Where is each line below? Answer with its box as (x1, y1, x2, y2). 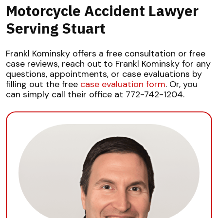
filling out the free (6, 78, 80, 91)
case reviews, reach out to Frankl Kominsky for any (6, 58, 211, 70)
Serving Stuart (6, 18, 106, 38)
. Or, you (165, 78, 198, 91)
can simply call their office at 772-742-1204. (6, 89, 184, 101)
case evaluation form (80, 78, 165, 91)
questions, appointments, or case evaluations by (6, 68, 202, 80)
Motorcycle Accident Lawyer (6, 1, 199, 20)
